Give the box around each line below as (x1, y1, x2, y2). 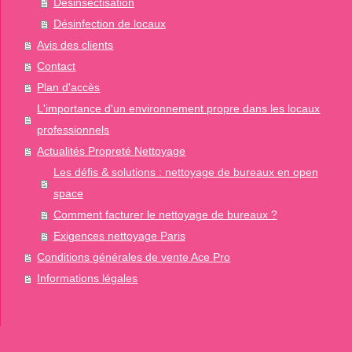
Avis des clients (37, 39, 114, 51)
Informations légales (37, 273, 138, 284)
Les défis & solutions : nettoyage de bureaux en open (53, 167, 318, 178)
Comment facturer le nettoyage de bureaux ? (53, 209, 277, 221)
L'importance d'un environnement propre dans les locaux (37, 103, 321, 115)
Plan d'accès (37, 82, 101, 93)
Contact (37, 60, 76, 72)
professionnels (37, 124, 110, 136)
